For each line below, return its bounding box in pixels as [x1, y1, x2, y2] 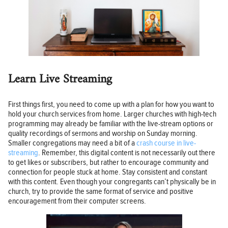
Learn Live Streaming [8, 68, 112, 90]
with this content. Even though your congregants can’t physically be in [8, 177, 216, 187]
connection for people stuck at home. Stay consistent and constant [8, 167, 207, 178]
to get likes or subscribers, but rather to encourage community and [8, 158, 209, 168]
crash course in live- [136, 138, 196, 149]
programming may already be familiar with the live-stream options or [8, 119, 213, 129]
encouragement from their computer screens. [8, 196, 146, 207]
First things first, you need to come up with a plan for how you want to [8, 100, 214, 110]
